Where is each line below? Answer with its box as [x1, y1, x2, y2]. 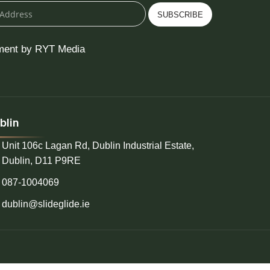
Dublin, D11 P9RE [1, 155, 81, 166]
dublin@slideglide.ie [1, 199, 90, 210]
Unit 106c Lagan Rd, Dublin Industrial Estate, [1, 140, 194, 151]
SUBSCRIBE [157, 10, 203, 19]
